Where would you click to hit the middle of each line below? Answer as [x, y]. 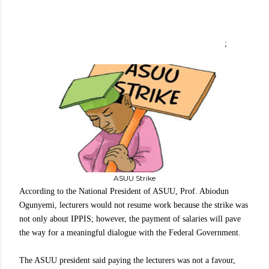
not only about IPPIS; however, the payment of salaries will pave [130, 219]
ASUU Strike [134, 178]
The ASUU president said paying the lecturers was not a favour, [127, 260]
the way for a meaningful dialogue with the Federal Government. [130, 233]
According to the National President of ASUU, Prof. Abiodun [124, 191]
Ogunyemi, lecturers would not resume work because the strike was [134, 205]
